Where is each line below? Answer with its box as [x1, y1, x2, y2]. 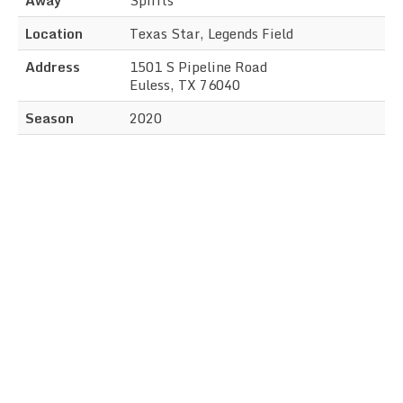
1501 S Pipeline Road [130, 55, 267, 77]
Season [25, 106, 74, 129]
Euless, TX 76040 [130, 73, 240, 95]
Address [25, 55, 80, 77]
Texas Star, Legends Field [130, 22, 293, 44]
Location [25, 22, 83, 44]
